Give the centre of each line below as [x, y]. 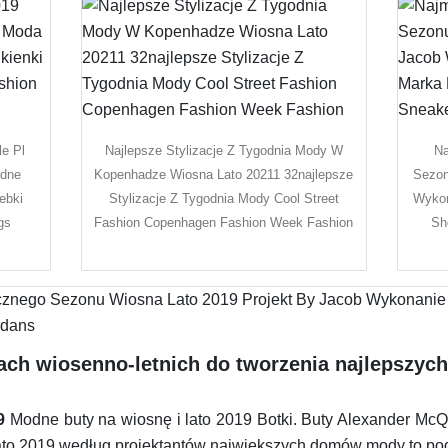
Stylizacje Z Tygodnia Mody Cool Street [223, 198]
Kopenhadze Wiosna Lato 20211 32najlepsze [224, 174]
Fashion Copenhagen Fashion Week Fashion [224, 222]
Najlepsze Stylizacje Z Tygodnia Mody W [223, 150]
